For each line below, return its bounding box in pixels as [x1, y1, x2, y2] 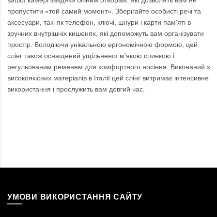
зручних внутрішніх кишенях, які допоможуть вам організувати [7, 30, 204, 38]
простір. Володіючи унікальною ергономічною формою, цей [7, 41, 198, 49]
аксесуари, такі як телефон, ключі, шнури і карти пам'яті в [7, 18, 191, 27]
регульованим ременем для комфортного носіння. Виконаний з [7, 63, 210, 71]
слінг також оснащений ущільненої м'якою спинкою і [7, 52, 174, 60]
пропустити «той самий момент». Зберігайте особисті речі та [7, 7, 201, 15]
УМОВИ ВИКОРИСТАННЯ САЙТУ [7, 193, 142, 201]
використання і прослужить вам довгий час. [7, 85, 145, 93]
